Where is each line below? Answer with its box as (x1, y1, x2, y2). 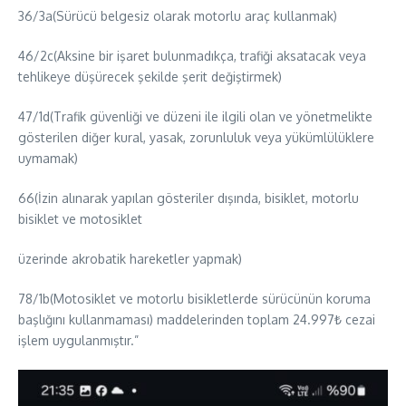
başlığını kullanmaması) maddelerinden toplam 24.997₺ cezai (18, 311, 375, 327)
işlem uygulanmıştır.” (18, 332, 139, 348)
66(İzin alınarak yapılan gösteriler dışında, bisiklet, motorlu (18, 189, 359, 206)
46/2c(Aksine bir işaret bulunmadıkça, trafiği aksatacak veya (18, 47, 366, 63)
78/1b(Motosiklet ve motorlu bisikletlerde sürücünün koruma (18, 290, 371, 306)
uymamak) (18, 150, 78, 166)
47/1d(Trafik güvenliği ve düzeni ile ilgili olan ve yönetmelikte (18, 108, 372, 124)
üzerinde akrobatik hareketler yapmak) (18, 250, 242, 266)
